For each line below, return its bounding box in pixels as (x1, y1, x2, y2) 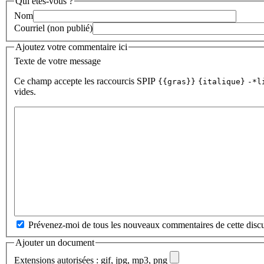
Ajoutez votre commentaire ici (15, 41, 127, 52)
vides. (14, 86, 36, 97)
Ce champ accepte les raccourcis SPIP (14, 75, 158, 86)
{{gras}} (158, 77, 196, 86)
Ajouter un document (15, 237, 94, 247)
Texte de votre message (14, 55, 101, 66)
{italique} (198, 77, 245, 86)
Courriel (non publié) (14, 22, 93, 33)
